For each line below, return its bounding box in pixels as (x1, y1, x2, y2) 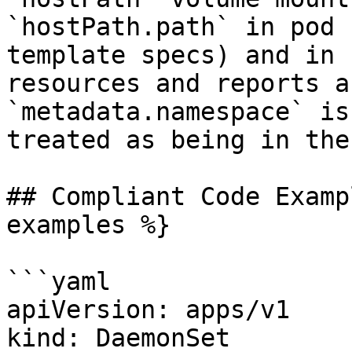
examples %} (6, 211, 170, 239)
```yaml (6, 267, 111, 295)
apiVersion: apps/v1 (6, 295, 290, 324)
